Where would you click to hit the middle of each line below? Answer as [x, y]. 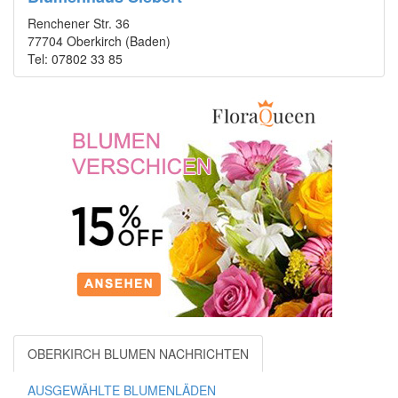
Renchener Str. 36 [79, 24]
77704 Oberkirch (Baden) [99, 41]
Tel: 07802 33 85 [75, 59]
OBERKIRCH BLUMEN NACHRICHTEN [138, 354]
